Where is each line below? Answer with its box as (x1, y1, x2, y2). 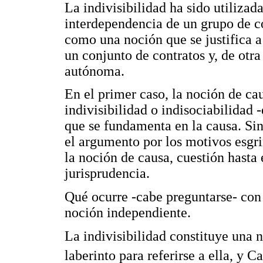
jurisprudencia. (65, 166, 150, 181)
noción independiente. (65, 204, 191, 220)
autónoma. (65, 63, 124, 79)
